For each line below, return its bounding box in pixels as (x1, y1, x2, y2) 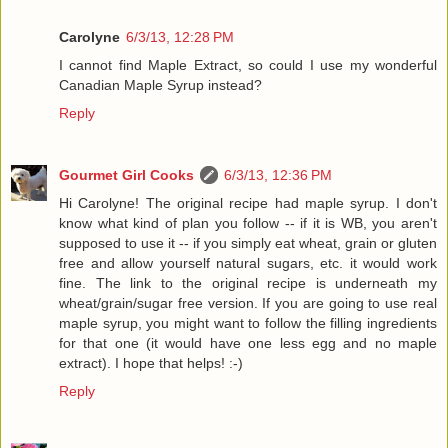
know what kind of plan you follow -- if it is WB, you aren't (59, 215, 437, 232)
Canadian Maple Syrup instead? (59, 77, 262, 94)
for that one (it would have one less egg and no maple (59, 335, 437, 352)
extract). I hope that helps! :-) (59, 355, 243, 372)
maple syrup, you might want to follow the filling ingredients (59, 315, 437, 332)
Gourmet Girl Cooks (59, 167, 194, 184)
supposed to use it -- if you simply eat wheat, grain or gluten (59, 235, 437, 252)
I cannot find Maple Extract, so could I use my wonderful (59, 57, 437, 74)
